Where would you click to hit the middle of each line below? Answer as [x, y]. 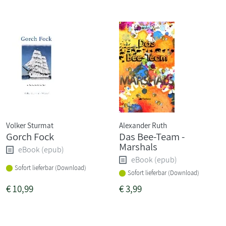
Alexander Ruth [143, 125]
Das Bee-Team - [152, 136]
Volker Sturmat [30, 125]
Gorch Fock [30, 136]
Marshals [138, 146]
